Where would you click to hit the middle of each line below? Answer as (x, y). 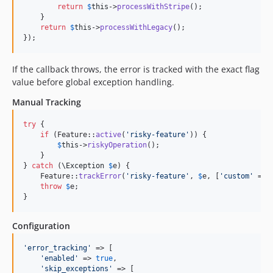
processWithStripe (153, 7)
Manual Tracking (47, 102)
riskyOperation (117, 145)
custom (236, 176)
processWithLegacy (136, 27)
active (108, 135)
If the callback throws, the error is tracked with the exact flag (136, 69)
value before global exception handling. (93, 82)
